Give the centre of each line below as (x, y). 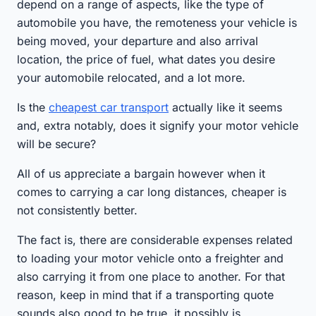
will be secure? (56, 144)
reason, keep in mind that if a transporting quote (145, 294)
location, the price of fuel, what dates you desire (146, 59)
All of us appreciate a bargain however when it (141, 173)
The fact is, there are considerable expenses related (155, 239)
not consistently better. (77, 210)
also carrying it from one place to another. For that (151, 276)
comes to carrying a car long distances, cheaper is (152, 192)
